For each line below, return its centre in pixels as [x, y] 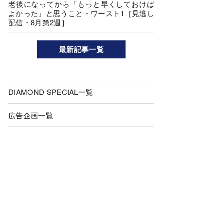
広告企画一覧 [31, 115]
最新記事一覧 [81, 49]
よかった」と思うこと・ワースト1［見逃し [81, 13]
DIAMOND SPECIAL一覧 [51, 91]
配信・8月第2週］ [38, 22]
